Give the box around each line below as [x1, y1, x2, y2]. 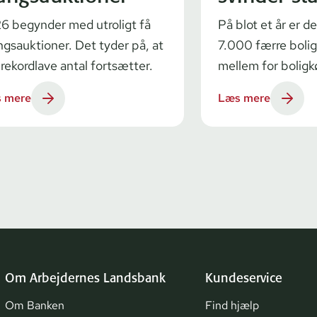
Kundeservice [205, 269, 282, 286]
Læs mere [218, 90, 270, 105]
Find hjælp [205, 297, 259, 313]
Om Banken [5, 297, 64, 313]
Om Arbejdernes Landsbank [5, 269, 166, 286]
